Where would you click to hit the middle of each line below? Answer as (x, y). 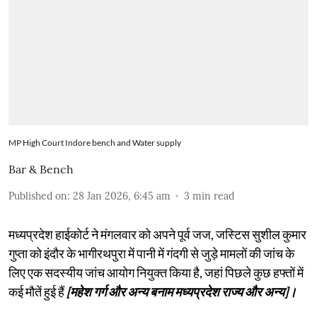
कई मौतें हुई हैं (38, 291)
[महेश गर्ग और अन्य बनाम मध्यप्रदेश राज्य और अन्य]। (181, 291)
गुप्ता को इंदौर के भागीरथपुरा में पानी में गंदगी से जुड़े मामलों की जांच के (151, 253)
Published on (38, 196)
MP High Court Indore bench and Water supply (95, 142)
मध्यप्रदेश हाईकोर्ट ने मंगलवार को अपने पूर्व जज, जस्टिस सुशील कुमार (157, 234)
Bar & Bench (41, 169)
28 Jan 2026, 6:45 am (122, 196)
